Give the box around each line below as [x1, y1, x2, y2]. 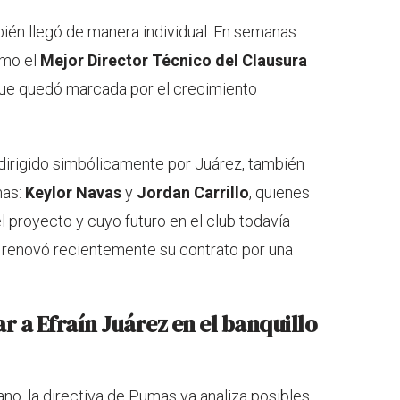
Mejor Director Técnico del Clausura [40, 50, 307, 70]
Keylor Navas [25, 182, 121, 202]
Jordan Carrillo [137, 182, 249, 202]
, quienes [249, 182, 310, 202]
